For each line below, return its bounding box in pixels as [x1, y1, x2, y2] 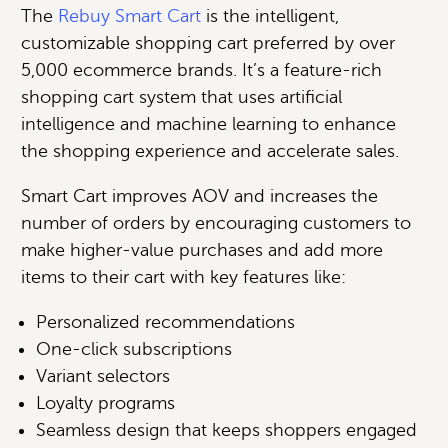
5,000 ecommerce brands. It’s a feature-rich [21, 59, 382, 80]
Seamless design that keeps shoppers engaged [36, 419, 418, 440]
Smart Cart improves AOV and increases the [21, 185, 378, 206]
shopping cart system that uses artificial [21, 86, 342, 107]
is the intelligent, [201, 5, 339, 26]
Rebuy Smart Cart [58, 5, 201, 26]
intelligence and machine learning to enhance [21, 113, 396, 134]
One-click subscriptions [36, 338, 233, 359]
